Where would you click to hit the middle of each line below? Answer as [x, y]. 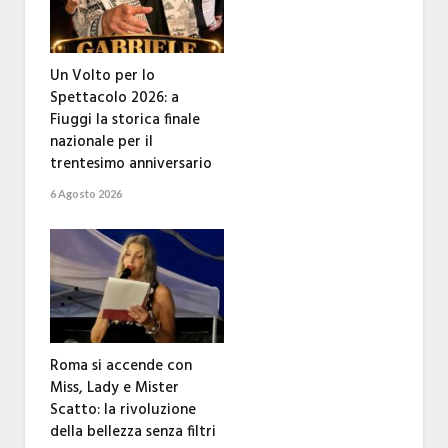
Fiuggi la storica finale [125, 120]
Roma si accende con [121, 366]
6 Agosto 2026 [86, 194]
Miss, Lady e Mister [114, 388]
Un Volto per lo [102, 76]
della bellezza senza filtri [133, 432]
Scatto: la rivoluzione [123, 410]
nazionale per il [101, 142]
